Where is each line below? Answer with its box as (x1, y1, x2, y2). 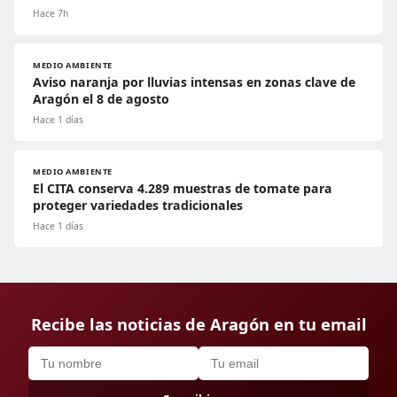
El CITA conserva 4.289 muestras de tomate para (33, 179, 332, 197)
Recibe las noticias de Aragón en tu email (30, 312, 367, 335)
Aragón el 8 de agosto (33, 90, 169, 107)
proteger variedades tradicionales (33, 196, 243, 214)
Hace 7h (33, 6, 68, 19)
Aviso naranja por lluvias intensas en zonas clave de (33, 73, 355, 90)
